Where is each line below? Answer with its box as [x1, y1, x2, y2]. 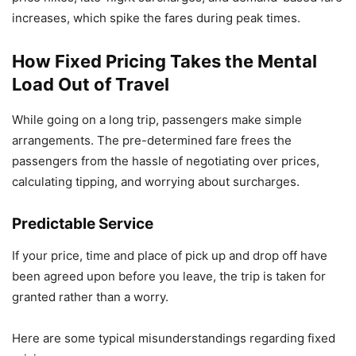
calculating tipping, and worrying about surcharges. [12, 174, 300, 189]
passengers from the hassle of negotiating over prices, [12, 153, 319, 168]
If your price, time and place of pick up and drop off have [12, 248, 327, 263]
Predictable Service [12, 215, 153, 233]
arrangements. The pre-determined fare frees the [12, 133, 292, 148]
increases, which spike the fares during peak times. [12, 10, 300, 25]
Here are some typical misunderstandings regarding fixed [12, 331, 335, 346]
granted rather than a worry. [12, 289, 168, 304]
